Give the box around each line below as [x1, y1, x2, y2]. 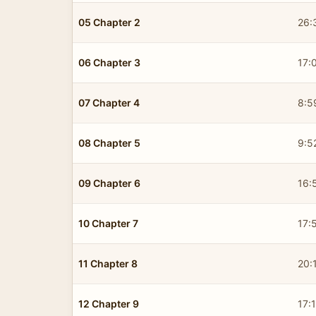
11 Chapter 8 [78, 257, 138, 269]
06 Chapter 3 [78, 56, 140, 68]
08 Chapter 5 [78, 136, 140, 149]
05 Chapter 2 [78, 16, 140, 28]
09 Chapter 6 [78, 176, 140, 189]
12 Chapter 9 [78, 297, 139, 310]
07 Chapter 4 [78, 96, 140, 109]
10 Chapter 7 [78, 217, 138, 229]
